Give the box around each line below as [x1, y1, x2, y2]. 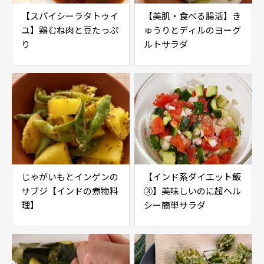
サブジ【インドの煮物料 [21, 184, 118, 197]
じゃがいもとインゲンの [21, 170, 118, 183]
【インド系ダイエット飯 [144, 170, 241, 183]
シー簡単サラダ [144, 199, 206, 211]
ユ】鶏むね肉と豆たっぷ [21, 24, 118, 36]
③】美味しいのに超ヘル [144, 184, 241, 197]
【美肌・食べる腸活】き [144, 9, 241, 22]
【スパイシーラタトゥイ [21, 9, 118, 22]
